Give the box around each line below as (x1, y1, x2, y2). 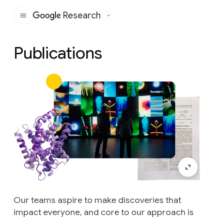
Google (66, 15, 94, 26)
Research (63, 10, 101, 21)
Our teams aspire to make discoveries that (14, 194, 181, 205)
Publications (14, 43, 102, 63)
